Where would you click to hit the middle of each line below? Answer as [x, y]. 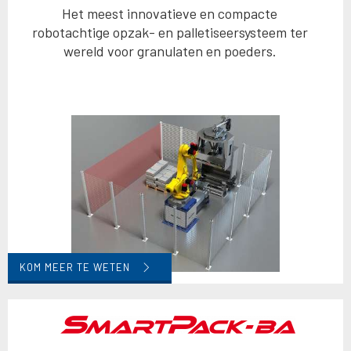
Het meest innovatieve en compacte [170, 13]
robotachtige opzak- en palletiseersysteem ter [170, 32]
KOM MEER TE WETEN [76, 267]
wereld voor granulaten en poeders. [170, 51]
